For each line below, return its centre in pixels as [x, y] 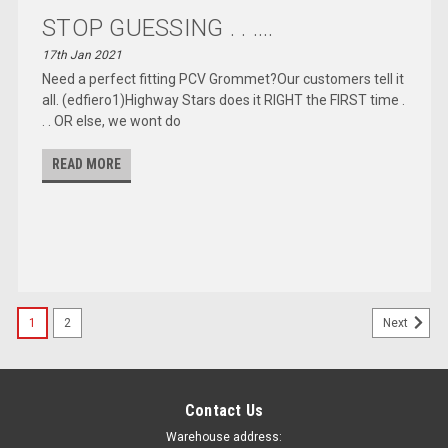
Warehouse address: [224, 436]
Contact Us [224, 410]
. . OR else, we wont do [112, 120]
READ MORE [87, 163]
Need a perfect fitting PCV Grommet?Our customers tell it [223, 78]
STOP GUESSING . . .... [158, 27]
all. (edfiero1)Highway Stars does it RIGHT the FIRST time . [224, 99]
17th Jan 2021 [82, 54]
